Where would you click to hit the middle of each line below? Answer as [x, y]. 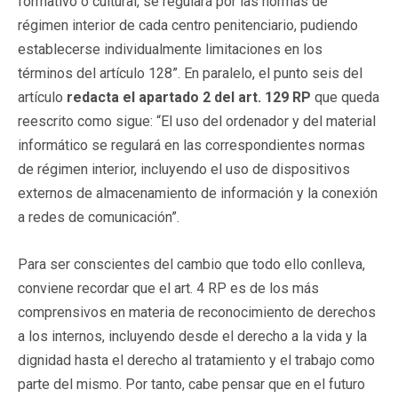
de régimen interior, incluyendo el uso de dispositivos [184, 169]
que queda [345, 97]
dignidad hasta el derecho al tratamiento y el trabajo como [196, 360]
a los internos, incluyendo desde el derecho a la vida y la [192, 336]
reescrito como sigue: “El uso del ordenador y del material [197, 121]
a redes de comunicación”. [100, 217]
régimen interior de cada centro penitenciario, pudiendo [188, 25]
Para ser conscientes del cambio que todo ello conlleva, [191, 264]
